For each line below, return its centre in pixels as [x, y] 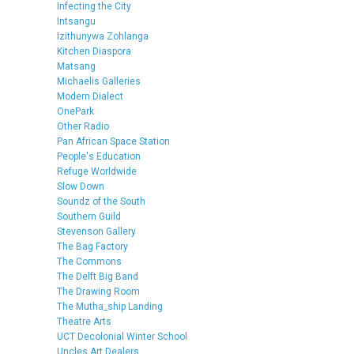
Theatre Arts [84, 321]
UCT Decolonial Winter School [122, 336]
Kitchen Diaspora [94, 51]
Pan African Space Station [113, 141]
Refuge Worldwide [97, 171]
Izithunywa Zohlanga [103, 36]
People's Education [99, 156]
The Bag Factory [92, 246]
